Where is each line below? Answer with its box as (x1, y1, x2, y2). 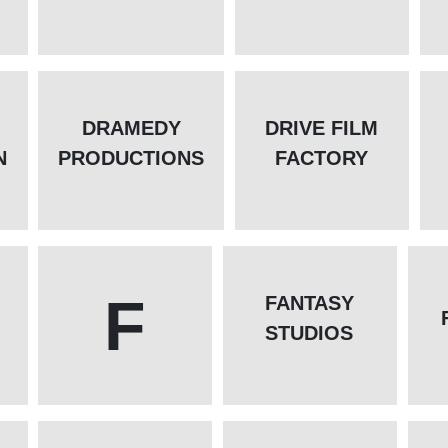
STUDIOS (265, 322, 354, 345)
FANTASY (264, 292, 354, 315)
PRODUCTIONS (58, 147, 205, 170)
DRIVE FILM (265, 117, 379, 140)
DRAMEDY (81, 117, 181, 140)
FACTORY (275, 147, 369, 170)
